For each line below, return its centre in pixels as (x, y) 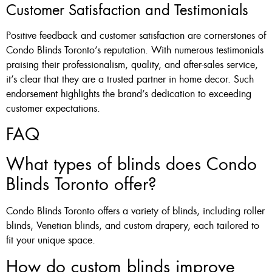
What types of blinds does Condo (131, 165)
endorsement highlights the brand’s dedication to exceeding (129, 93)
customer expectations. (53, 108)
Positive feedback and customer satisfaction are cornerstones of (136, 35)
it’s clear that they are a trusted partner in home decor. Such (130, 79)
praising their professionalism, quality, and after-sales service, (132, 64)
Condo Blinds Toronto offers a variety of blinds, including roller (135, 211)
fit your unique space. (51, 240)
